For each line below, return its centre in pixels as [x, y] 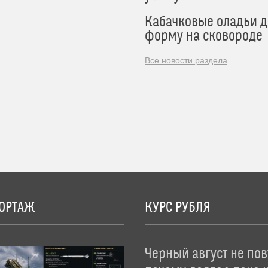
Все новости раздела [186, 60]
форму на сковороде [204, 36]
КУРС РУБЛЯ [177, 208]
